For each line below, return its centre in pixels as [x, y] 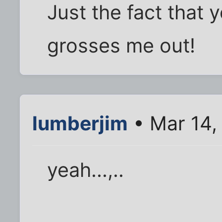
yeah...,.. [86, 170]
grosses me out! [121, 45]
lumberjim [80, 123]
